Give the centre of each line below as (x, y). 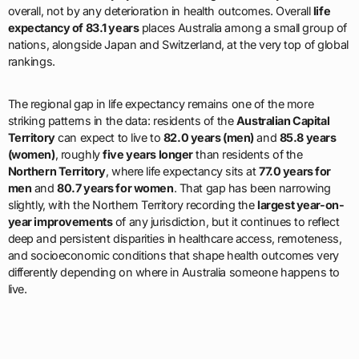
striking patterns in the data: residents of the (122, 121)
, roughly (79, 155)
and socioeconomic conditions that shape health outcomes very (173, 256)
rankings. (31, 62)
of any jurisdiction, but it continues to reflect (226, 222)
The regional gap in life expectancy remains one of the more (161, 104)
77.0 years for (295, 171)
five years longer (148, 155)
